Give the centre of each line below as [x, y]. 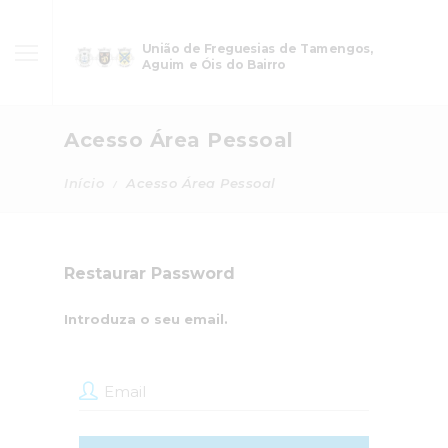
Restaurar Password [149, 273]
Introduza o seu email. [146, 319]
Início [84, 183]
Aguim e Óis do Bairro [214, 65]
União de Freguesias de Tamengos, [257, 48]
